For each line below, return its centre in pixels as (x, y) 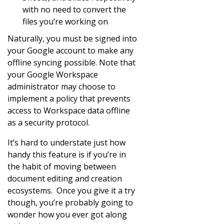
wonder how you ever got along (67, 214)
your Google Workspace (53, 74)
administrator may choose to (61, 86)
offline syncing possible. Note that (71, 62)
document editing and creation (65, 178)
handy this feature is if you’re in (67, 154)
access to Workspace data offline (69, 110)
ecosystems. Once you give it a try (71, 190)
